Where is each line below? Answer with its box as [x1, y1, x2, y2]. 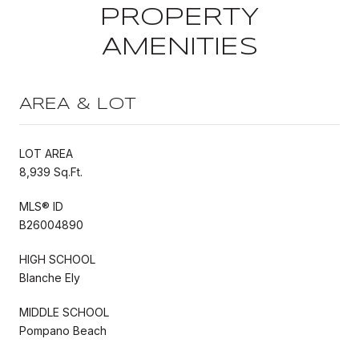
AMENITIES [101, 35, 258, 59]
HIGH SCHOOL [19, 252, 95, 266]
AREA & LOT [19, 96, 136, 112]
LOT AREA [19, 146, 73, 160]
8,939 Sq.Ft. [19, 164, 83, 179]
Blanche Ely [19, 270, 80, 284]
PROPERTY [99, 6, 260, 30]
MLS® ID [19, 199, 63, 213]
